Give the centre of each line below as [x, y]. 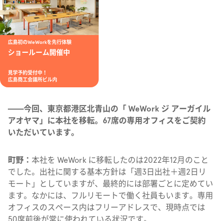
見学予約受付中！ [28, 73]
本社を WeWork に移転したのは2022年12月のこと [120, 160]
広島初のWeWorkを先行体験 [40, 42]
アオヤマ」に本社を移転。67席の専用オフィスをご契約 [107, 121]
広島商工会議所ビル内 [33, 80]
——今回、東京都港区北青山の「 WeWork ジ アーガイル [109, 109]
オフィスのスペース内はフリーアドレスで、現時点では [107, 207]
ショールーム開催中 [39, 53]
